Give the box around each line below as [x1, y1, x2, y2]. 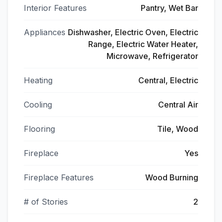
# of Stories [24, 197, 68, 207]
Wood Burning [145, 172, 198, 182]
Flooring [24, 124, 55, 134]
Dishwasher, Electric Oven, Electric [68, 27, 198, 37]
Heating [24, 75, 53, 85]
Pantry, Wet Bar [141, 3, 198, 13]
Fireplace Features [24, 172, 94, 182]
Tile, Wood [157, 124, 198, 134]
